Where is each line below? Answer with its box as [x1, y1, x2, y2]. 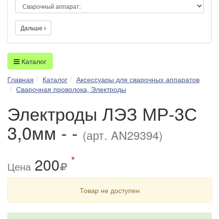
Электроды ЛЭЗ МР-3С [7, 100, 197, 126]
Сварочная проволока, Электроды [16, 84, 126, 94]
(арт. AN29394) [83, 126, 163, 143]
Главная [7, 74, 34, 84]
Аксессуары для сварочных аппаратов [76, 74, 199, 84]
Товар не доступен [79, 185, 140, 195]
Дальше [21, 23, 44, 32]
